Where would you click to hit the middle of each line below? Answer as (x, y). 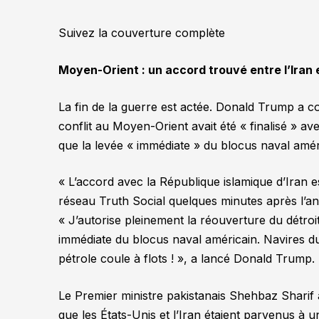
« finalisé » (269, 126)
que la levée (93, 145)
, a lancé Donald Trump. (250, 259)
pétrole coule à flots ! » (121, 259)
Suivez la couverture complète (142, 33)
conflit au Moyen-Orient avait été (150, 126)
